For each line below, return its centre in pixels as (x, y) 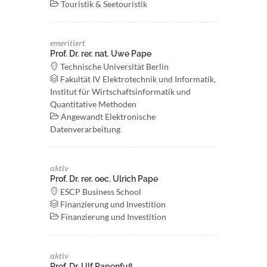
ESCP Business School (100, 192)
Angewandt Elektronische (107, 117)
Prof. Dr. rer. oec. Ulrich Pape (104, 179)
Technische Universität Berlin (114, 66)
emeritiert (68, 43)
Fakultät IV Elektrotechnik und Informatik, (137, 79)
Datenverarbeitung (85, 129)
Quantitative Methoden (93, 104)
